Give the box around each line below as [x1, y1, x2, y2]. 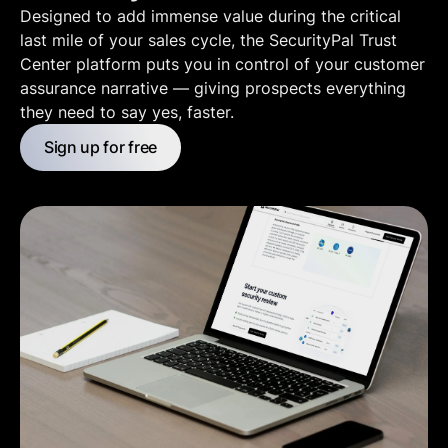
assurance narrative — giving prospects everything [20, 78, 406, 99]
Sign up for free [44, 137, 157, 158]
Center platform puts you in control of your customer [20, 54, 425, 75]
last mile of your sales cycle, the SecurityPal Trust [20, 30, 397, 51]
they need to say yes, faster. [20, 102, 234, 123]
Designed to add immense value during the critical [20, 6, 401, 27]
